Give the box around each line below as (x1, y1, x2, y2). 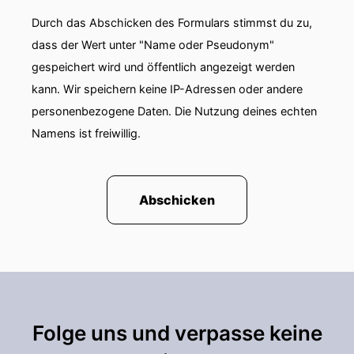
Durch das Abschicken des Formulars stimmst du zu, (32, 16, 312, 29)
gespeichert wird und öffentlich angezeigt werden (32, 60, 295, 73)
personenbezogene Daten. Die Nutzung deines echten (32, 104, 317, 118)
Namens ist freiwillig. (32, 126, 141, 140)
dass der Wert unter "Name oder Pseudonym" (32, 38, 274, 51)
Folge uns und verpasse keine (32, 321, 322, 345)
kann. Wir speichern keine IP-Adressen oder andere (32, 82, 303, 96)
